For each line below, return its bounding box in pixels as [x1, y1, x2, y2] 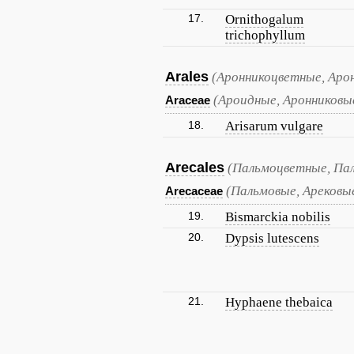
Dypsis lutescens [225, 231, 319, 246]
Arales [165, 69, 209, 85]
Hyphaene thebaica [225, 295, 333, 310]
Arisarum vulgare [225, 119, 323, 134]
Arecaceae [165, 184, 223, 198]
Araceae [165, 93, 210, 107]
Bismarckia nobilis [225, 209, 330, 224]
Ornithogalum [225, 12, 303, 27]
